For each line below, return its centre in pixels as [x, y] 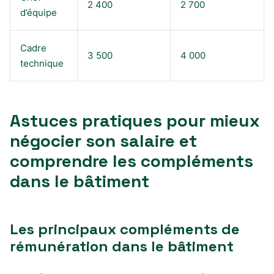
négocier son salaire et [103, 140]
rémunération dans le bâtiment [122, 246]
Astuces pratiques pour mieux [135, 120]
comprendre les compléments [131, 161]
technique [42, 63]
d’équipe [39, 12]
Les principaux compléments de [125, 229]
